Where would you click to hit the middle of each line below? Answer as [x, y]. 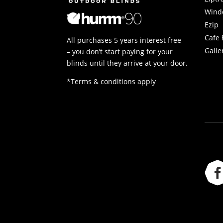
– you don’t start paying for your [120, 51]
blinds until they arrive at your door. [127, 63]
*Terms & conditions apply [111, 81]
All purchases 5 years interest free [124, 40]
